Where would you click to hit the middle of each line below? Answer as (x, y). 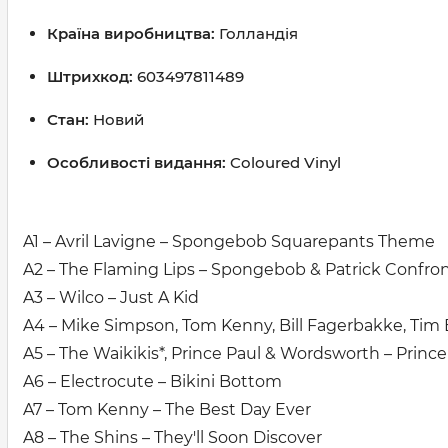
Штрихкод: (92, 76)
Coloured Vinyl (283, 162)
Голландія (258, 33)
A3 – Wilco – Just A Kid (111, 297)
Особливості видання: (136, 162)
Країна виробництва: (133, 33)
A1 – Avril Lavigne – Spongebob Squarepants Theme (229, 241)
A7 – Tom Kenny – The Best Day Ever (167, 409)
